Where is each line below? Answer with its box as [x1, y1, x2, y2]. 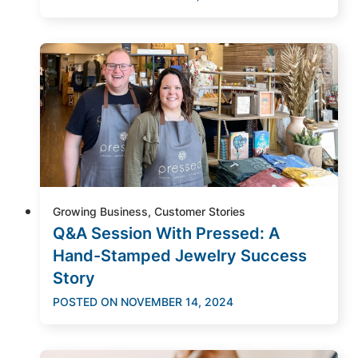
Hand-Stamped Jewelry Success [53, 245, 307, 265]
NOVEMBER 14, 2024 [121, 294, 233, 308]
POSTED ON [53, 294, 117, 308]
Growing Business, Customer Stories [53, 204, 245, 218]
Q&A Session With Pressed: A [53, 223, 280, 243]
